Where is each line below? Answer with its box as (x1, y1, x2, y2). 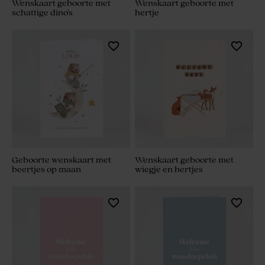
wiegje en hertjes (135, 164, 203, 175)
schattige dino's (12, 8, 73, 18)
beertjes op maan (12, 164, 81, 175)
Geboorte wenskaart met (12, 155, 111, 166)
